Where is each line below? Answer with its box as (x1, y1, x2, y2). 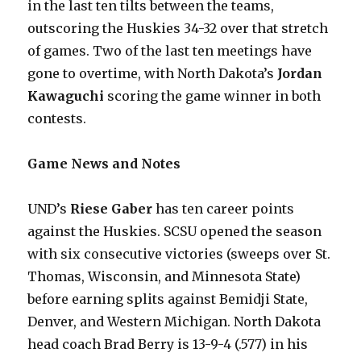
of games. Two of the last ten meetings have (27, 43, 313, 59)
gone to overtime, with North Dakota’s (27, 65, 278, 81)
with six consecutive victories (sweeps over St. (27, 246, 331, 262)
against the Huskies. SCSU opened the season (27, 223, 322, 239)
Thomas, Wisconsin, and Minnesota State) (27, 268, 301, 284)
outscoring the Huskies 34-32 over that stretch (27, 20, 329, 36)
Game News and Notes (27, 156, 181, 172)
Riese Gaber (70, 201, 153, 217)
